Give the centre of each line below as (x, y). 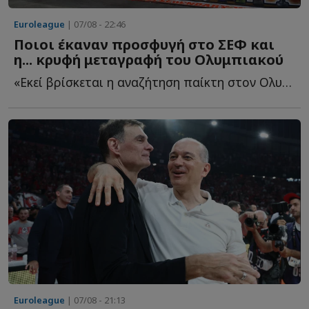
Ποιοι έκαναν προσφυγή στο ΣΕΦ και (144, 45)
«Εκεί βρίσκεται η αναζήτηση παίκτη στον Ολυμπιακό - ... (287, 82)
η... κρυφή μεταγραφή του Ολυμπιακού (149, 60)
